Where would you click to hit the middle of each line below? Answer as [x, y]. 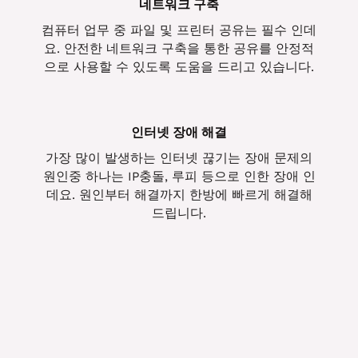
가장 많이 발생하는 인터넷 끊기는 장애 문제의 [179, 159]
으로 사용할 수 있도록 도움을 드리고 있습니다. [179, 68]
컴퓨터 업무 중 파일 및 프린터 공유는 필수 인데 [179, 31]
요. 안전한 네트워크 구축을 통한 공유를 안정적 [179, 49]
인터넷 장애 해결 [179, 132]
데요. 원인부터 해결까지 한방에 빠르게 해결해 [179, 195]
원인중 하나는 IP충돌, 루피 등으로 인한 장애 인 [179, 177]
